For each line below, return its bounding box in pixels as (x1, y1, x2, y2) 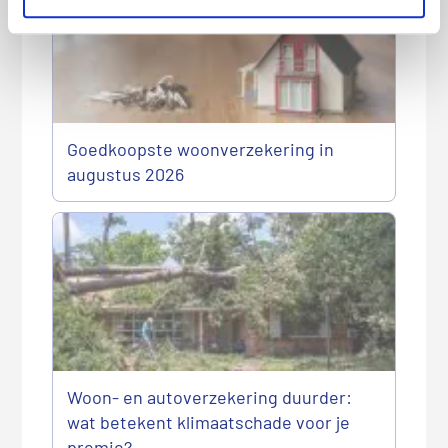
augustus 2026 (67, 162, 185, 185)
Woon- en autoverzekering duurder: (67, 386, 353, 409)
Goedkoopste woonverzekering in (67, 137, 335, 160)
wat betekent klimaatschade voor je (67, 411, 351, 434)
